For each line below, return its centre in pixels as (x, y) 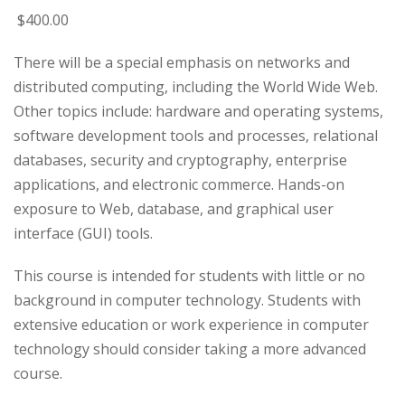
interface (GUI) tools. (83, 233)
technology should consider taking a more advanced (190, 349)
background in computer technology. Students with (187, 300)
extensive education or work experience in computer (191, 325)
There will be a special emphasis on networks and (182, 62)
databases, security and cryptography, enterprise (180, 160)
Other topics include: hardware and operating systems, (198, 111)
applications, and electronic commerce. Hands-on (179, 184)
